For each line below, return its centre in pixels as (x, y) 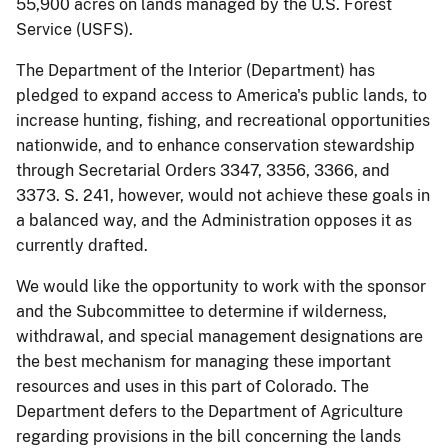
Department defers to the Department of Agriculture (209, 411)
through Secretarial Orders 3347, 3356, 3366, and (203, 170)
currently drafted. (82, 245)
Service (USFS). (74, 29)
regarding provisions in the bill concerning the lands (208, 436)
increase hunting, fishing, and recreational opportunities (223, 120)
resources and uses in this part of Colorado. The (192, 386)
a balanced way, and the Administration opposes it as (214, 220)
